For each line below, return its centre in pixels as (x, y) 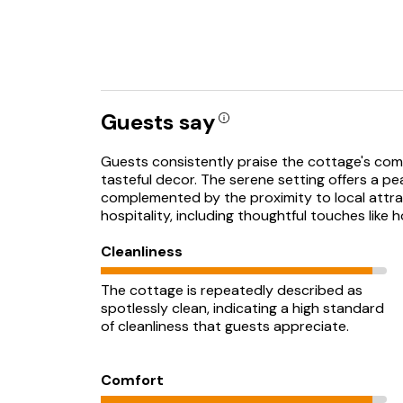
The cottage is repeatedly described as (232, 290)
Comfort (132, 380)
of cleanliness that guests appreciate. (225, 326)
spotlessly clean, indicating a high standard (242, 308)
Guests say (158, 122)
